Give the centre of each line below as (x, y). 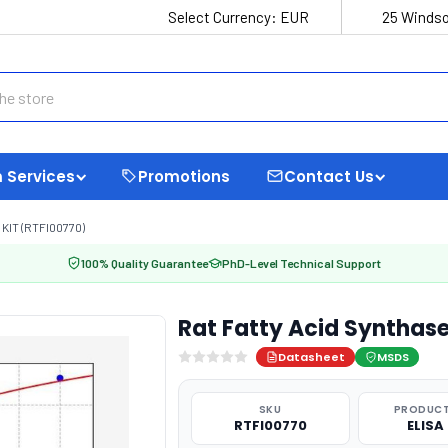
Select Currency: (224, 17)
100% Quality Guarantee (144, 263)
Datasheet (311, 357)
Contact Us (329, 176)
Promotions (184, 176)
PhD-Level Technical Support (301, 263)
